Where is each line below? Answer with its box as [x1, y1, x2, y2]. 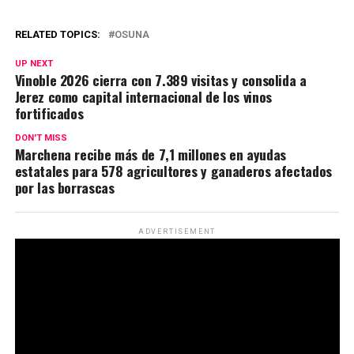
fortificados [14, 102, 84, 123]
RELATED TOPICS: [14, 28, 100, 40]
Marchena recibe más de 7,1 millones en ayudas [14, 143, 286, 164]
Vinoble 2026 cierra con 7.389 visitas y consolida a [14, 69, 307, 90]
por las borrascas [14, 176, 115, 198]
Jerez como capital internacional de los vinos [14, 85, 272, 107]
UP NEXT [14, 58, 53, 69]
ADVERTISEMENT [137, 227, 217, 235]
